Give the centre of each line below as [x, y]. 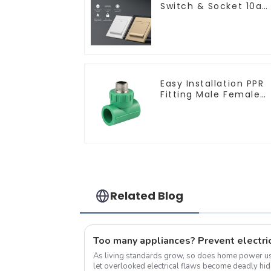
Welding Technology [212, 116]
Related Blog [147, 196]
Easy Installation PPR [212, 83]
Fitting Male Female [211, 94]
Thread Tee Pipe [202, 105]
